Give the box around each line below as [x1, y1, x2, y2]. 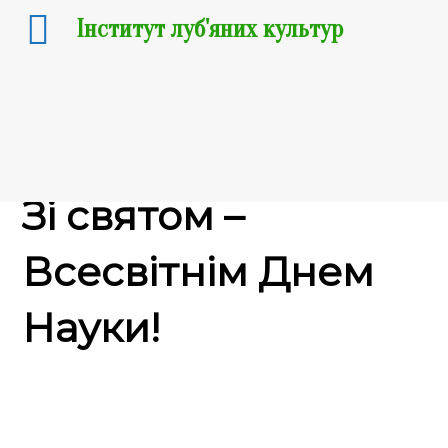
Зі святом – [22, 190, 245, 240]
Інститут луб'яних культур [76, 15, 343, 44]
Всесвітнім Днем [22, 246, 375, 296]
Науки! [22, 302, 161, 352]
